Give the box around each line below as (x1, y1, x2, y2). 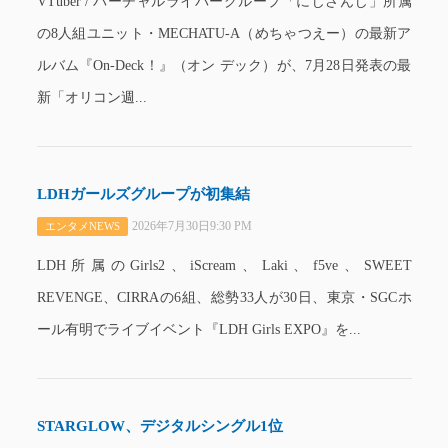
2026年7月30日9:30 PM (131, 219, 252, 233)
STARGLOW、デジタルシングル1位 (36, 418, 283, 434)
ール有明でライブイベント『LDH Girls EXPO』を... (36, 322, 361, 337)
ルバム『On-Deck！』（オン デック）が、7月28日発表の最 (36, 58, 412, 73)
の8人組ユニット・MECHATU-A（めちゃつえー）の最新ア (36, 26, 412, 41)
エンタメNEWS (44, 220, 120, 232)
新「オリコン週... (36, 90, 147, 105)
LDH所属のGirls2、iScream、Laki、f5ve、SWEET (36, 258, 412, 273)
